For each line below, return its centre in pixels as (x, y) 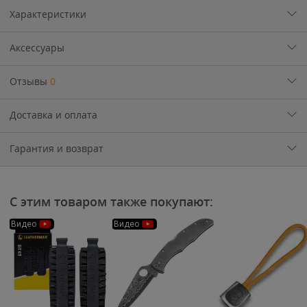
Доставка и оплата (53, 115)
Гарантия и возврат (57, 149)
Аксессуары (37, 48)
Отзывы (30, 82)
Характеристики (48, 14)
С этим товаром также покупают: (111, 202)
